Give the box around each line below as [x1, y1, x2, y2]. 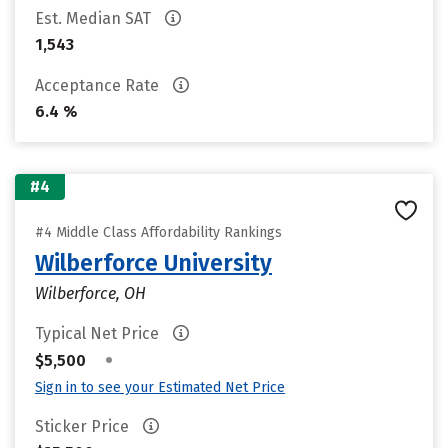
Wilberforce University [35, 249, 272, 277]
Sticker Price [35, 417, 133, 436]
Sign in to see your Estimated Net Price [35, 379, 285, 396]
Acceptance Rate [35, 76, 163, 95]
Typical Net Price [35, 324, 163, 343]
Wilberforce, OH [35, 284, 146, 303]
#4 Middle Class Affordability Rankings [35, 224, 282, 241]
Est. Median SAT [35, 9, 155, 28]
